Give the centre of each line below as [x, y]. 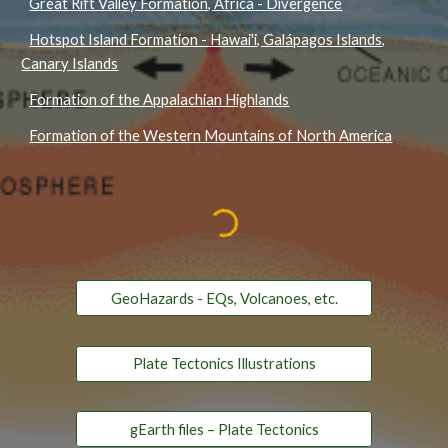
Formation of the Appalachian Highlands [159, 99]
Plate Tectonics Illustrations [224, 364]
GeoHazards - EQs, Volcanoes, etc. [224, 298]
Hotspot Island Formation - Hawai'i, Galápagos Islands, [207, 39]
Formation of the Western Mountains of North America [211, 135]
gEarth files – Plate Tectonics [224, 429]
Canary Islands [70, 63]
